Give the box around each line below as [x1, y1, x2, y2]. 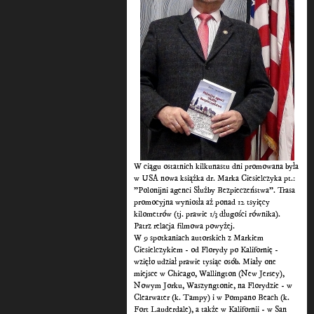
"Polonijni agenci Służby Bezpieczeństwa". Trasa [134, 185, 296, 196]
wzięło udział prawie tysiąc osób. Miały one [134, 257, 277, 268]
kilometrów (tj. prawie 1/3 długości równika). [134, 209, 281, 220]
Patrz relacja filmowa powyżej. [134, 221, 235, 232]
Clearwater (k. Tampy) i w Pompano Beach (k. [134, 292, 290, 303]
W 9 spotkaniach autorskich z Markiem [134, 233, 264, 244]
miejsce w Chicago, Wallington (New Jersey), [134, 268, 285, 280]
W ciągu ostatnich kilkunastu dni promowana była [134, 161, 299, 172]
